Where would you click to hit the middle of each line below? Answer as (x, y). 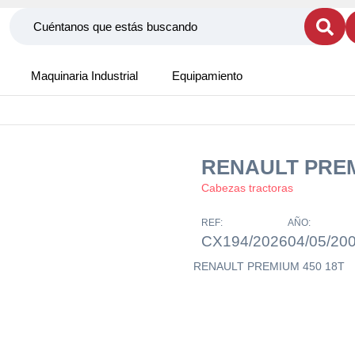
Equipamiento (207, 76)
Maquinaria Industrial (84, 76)
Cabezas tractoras (247, 188)
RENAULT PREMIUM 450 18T (269, 266)
